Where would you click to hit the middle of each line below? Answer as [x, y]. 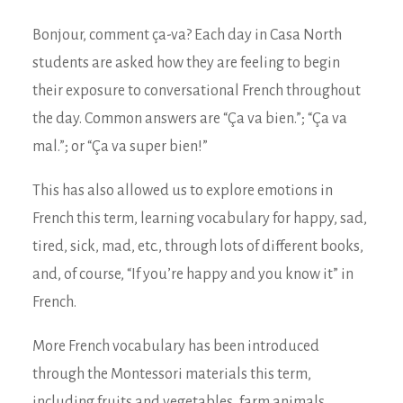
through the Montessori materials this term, [172, 374]
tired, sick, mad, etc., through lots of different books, [198, 246]
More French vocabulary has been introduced [176, 346]
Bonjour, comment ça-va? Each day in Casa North [187, 35]
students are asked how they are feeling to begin [186, 63]
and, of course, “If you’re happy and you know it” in [193, 274]
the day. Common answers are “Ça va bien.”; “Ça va [190, 119]
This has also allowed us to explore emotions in [183, 191]
